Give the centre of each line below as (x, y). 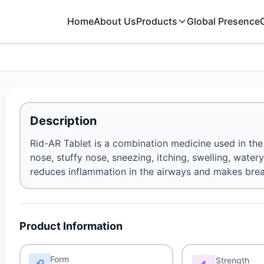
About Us (115, 21)
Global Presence (224, 21)
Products (157, 21)
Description (64, 121)
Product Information (71, 226)
